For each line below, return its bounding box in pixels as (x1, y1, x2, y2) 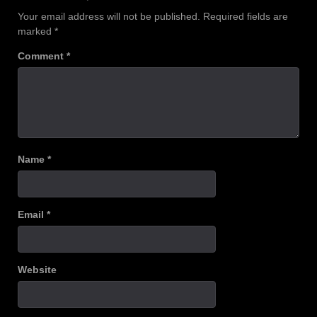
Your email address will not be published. (18, 10, 200, 22)
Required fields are (203, 10, 288, 22)
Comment (18, 50, 67, 62)
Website (18, 263, 57, 275)
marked (18, 25, 54, 37)
